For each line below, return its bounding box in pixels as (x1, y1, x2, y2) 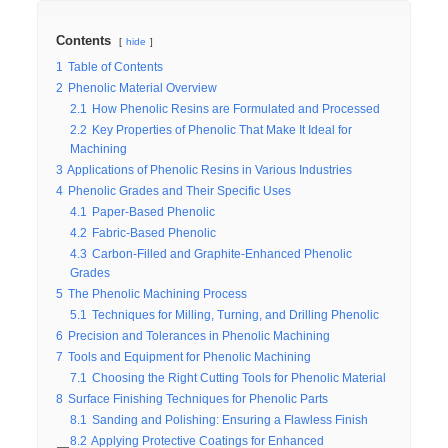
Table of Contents (68, 60, 164, 73)
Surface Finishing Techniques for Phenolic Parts (68, 392, 329, 405)
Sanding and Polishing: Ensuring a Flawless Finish (92, 413, 369, 426)
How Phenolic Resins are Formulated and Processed (92, 102, 381, 115)
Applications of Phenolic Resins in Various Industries (67, 163, 353, 176)
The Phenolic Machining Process (68, 287, 248, 300)
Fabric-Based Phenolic (92, 226, 217, 239)
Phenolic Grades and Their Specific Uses (68, 184, 292, 197)
